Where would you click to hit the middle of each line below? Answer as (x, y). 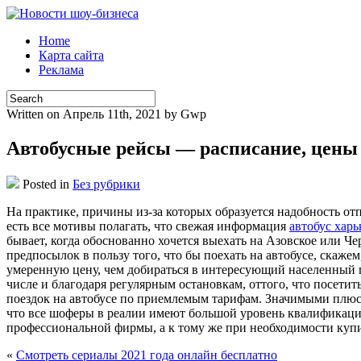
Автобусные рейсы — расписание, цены (182, 148)
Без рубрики (106, 184)
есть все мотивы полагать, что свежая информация (148, 226)
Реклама (61, 70)
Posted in (46, 184)
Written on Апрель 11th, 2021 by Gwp (106, 114)
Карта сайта (71, 55)
